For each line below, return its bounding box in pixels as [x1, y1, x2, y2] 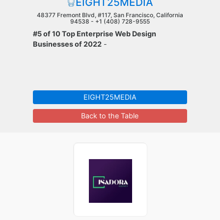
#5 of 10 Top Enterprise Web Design [33, 29, 157, 38]
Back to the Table [81, 111, 139, 120]
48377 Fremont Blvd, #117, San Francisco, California [36, 11, 183, 19]
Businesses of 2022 [33, 40, 102, 48]
